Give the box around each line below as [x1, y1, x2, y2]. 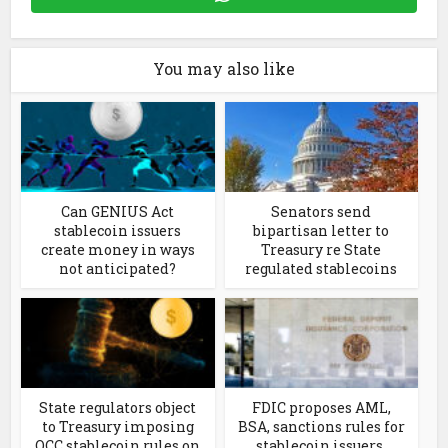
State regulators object [39, 398, 197, 418]
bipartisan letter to [253, 221, 390, 241]
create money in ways [40, 240, 195, 260]
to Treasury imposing [41, 417, 194, 437]
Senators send [271, 202, 372, 222]
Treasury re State [261, 240, 382, 260]
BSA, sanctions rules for [237, 417, 405, 437]
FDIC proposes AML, [251, 398, 391, 418]
